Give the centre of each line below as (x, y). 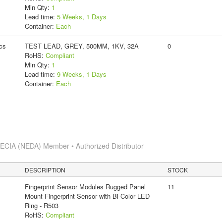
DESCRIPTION (45, 169)
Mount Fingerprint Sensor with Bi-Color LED (87, 196)
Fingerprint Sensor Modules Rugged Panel (85, 186)
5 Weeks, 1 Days (82, 16)
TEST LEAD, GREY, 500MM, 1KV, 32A (82, 46)
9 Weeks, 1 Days (82, 74)
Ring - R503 (41, 205)
